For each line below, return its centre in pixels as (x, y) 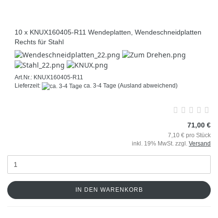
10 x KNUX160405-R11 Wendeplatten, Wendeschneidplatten (108, 32)
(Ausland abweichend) (148, 86)
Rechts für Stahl (39, 42)
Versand (200, 143)
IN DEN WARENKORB (109, 190)
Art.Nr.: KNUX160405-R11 (49, 78)
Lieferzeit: (28, 86)
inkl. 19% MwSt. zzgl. (160, 143)
